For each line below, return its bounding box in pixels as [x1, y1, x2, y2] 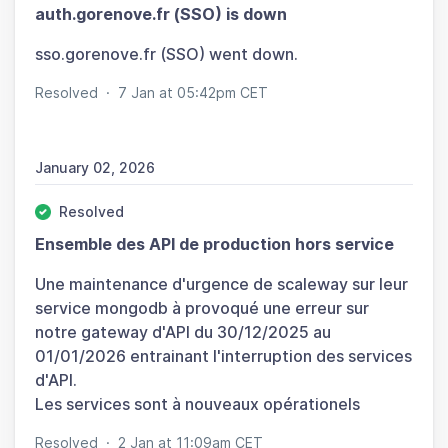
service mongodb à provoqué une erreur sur [35, 297, 369, 318]
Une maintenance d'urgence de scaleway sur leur [35, 273, 408, 294]
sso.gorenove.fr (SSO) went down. [35, 43, 298, 64]
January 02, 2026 [35, 158, 155, 176]
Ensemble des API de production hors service [35, 233, 394, 254]
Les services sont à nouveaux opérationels [35, 393, 360, 414]
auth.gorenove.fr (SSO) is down [35, 3, 287, 24]
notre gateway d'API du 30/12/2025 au [35, 321, 331, 342]
